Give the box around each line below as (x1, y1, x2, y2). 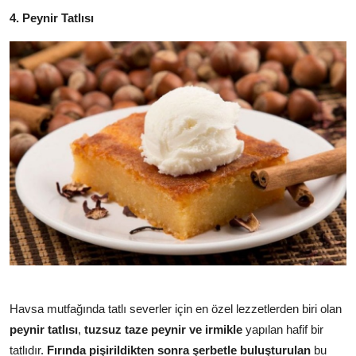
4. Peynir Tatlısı (10, 11, 94, 25)
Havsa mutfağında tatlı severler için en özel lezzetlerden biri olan (10, 302, 342, 316)
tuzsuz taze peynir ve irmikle (84, 323, 242, 337)
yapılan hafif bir (242, 323, 323, 337)
